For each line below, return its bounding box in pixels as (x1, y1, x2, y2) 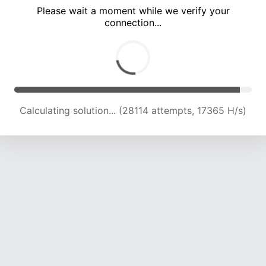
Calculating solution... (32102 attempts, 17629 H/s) (18, 104, 248, 117)
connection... (104, 17, 161, 29)
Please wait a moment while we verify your (36, 5, 230, 17)
